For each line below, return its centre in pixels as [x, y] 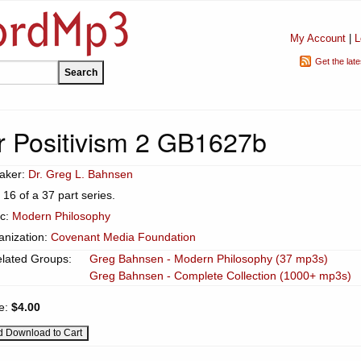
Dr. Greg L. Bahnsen [81, 174]
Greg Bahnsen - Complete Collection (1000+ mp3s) [220, 276]
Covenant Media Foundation [123, 237]
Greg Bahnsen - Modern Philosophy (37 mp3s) [209, 259]
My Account [317, 38]
